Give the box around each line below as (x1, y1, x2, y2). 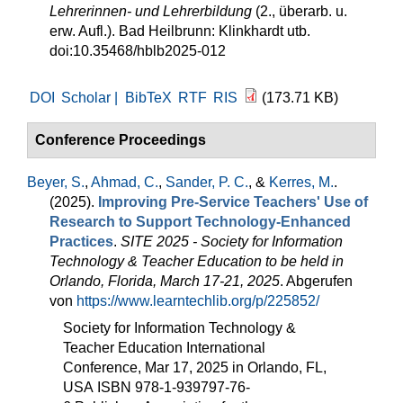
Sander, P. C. (166, 175, 248, 190)
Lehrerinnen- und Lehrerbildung (49, 4, 255, 19)
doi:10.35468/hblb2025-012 (49, 43, 226, 58)
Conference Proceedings (35, 132, 206, 148)
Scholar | (61, 90, 122, 105)
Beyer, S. (27, 175, 85, 190)
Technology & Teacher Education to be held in (49, 254, 344, 269)
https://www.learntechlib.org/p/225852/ (76, 293, 319, 309)
